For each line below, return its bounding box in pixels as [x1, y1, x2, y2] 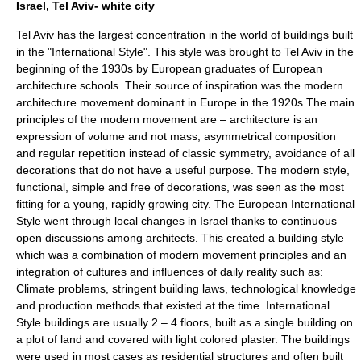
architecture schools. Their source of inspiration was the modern [16, 79, 343, 92]
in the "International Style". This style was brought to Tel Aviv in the [16, 45, 354, 58]
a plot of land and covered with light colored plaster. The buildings [16, 333, 350, 346]
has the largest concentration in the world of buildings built [54, 28, 353, 41]
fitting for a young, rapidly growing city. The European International [16, 197, 355, 210]
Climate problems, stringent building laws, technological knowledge [16, 282, 356, 295]
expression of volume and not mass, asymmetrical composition [16, 130, 336, 143]
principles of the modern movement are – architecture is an [16, 113, 317, 126]
